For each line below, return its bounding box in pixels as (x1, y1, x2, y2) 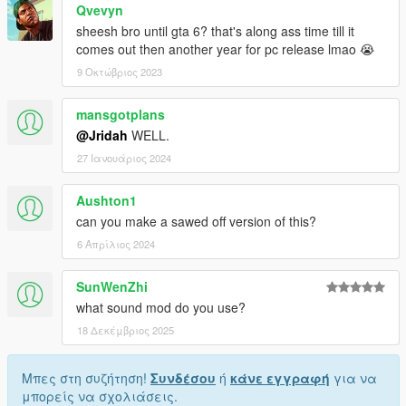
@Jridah (76, 126, 128, 145)
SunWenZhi (76, 277, 148, 296)
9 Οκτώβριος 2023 (77, 64, 162, 80)
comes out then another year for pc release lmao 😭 (76, 40, 374, 59)
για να (330, 369, 377, 388)
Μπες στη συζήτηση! (22, 369, 150, 388)
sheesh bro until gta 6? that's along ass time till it (76, 22, 354, 41)
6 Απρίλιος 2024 (77, 237, 155, 252)
